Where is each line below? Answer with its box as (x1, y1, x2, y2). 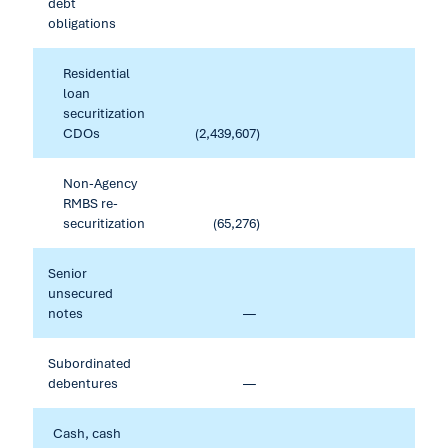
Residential (63, 64, 130, 82)
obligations (48, 14, 116, 32)
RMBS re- (63, 194, 118, 212)
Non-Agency (63, 174, 137, 192)
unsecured (48, 284, 113, 302)
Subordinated (48, 354, 131, 372)
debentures (48, 374, 118, 392)
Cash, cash (53, 424, 121, 442)
